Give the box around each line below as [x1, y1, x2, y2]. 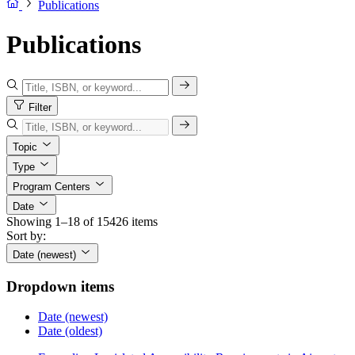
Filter [29, 101, 52, 114]
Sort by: [6, 229, 46, 243]
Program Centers [13, 181, 90, 193]
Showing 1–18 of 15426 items [6, 215, 158, 229]
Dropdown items [6, 277, 114, 295]
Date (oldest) [38, 324, 102, 338]
